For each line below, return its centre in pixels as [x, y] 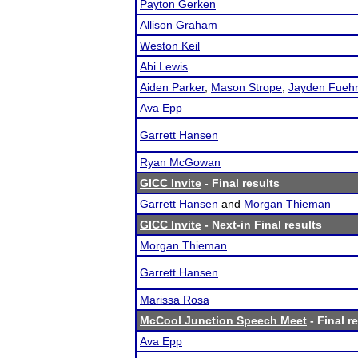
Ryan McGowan [180, 162]
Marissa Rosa [175, 300]
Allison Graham [179, 25]
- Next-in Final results [262, 225]
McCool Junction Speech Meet [223, 320]
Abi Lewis [164, 66]
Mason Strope [247, 87]
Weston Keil [170, 46]
